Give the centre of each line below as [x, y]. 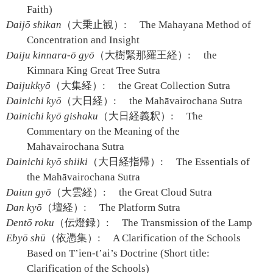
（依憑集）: [73, 238]
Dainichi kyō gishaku [52, 116]
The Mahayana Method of [194, 25]
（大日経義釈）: [136, 116]
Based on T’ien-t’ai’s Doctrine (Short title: [119, 253]
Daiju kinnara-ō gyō [50, 55]
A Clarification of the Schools [176, 238]
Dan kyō [24, 207]
